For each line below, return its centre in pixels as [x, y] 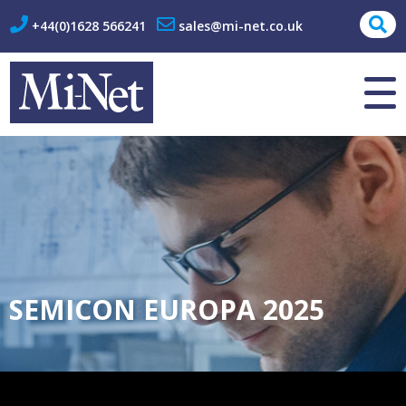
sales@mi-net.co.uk [241, 26]
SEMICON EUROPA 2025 [167, 310]
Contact [51, 95]
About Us [55, 40]
